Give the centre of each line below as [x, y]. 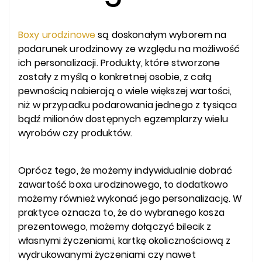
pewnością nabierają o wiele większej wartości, [125, 91]
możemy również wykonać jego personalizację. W [130, 199]
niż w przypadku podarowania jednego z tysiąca [128, 105]
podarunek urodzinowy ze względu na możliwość [129, 49]
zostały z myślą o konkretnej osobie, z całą [115, 77]
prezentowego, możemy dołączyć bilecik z [115, 227]
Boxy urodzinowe [57, 35]
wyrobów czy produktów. [75, 133]
